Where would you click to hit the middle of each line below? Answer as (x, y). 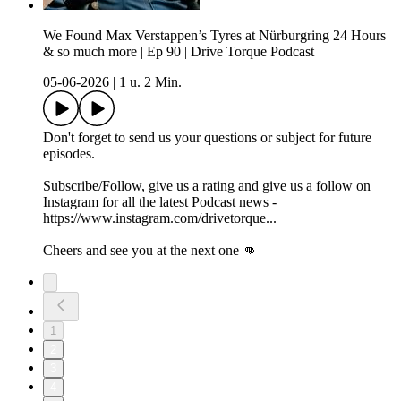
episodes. (69, 154)
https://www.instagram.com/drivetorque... (160, 218)
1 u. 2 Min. (150, 82)
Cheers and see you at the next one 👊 (150, 251)
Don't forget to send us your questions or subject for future (207, 138)
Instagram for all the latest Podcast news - (160, 202)
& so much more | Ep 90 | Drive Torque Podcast (179, 52)
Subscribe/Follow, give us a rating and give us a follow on (207, 186)
